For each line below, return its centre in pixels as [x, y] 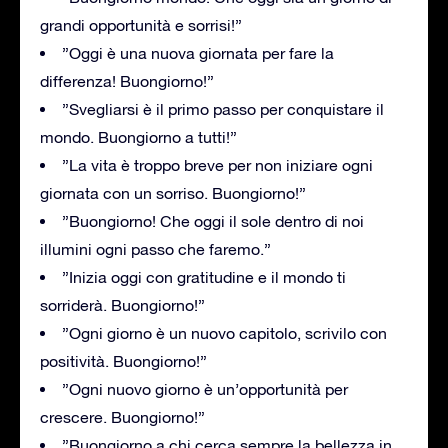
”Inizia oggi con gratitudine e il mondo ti [204, 276]
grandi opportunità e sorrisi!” [141, 24]
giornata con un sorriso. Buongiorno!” [173, 192]
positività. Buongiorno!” [123, 360]
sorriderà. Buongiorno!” [122, 304]
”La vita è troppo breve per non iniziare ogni [217, 164]
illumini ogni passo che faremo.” [155, 248]
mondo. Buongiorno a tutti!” [138, 136]
